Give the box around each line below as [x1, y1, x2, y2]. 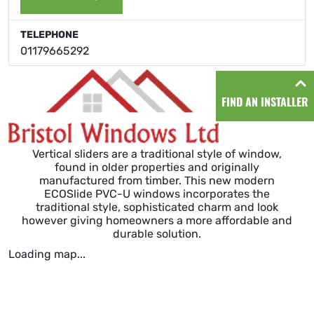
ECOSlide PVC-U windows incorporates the [44, 187, 270, 201]
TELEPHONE [20, 29, 78, 41]
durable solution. [113, 227, 201, 241]
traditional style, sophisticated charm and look [36, 200, 278, 214]
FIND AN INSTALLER [221, 93, 308, 110]
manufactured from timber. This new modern [39, 174, 275, 188]
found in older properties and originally [55, 161, 259, 175]
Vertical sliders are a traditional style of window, [32, 147, 282, 161]
